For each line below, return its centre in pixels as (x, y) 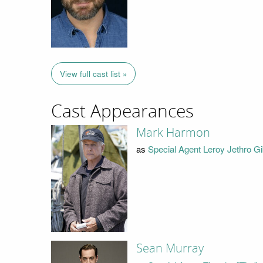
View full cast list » (93, 74)
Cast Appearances (122, 112)
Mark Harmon (173, 132)
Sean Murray (170, 249)
